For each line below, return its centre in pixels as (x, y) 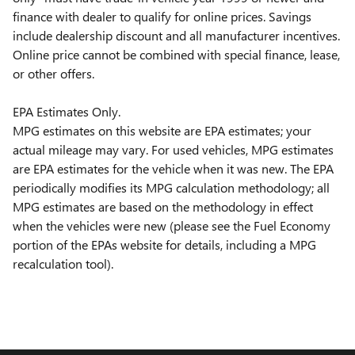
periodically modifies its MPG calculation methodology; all (171, 187)
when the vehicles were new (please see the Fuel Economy (172, 225)
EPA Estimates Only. (67, 111)
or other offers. (53, 73)
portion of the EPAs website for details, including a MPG (164, 244)
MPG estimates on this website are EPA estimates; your (162, 130)
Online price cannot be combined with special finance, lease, (176, 54)
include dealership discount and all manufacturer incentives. (176, 35)
